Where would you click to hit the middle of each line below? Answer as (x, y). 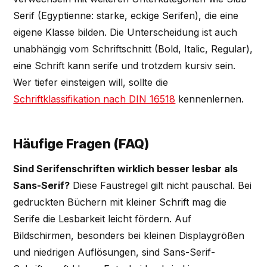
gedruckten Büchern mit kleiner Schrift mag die (120, 202)
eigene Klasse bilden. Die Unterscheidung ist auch (125, 32)
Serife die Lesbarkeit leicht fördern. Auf (103, 218)
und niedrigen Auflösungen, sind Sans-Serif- (114, 252)
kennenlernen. (210, 99)
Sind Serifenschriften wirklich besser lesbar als (126, 168)
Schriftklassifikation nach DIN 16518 (94, 99)
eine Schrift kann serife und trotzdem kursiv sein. (125, 65)
